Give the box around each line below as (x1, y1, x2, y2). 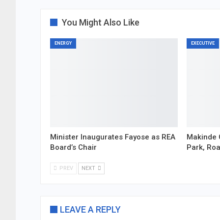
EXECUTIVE (191, 40, 215, 46)
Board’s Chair (50, 143, 97, 152)
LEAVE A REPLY (60, 204, 121, 215)
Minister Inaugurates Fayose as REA (50, 133, 175, 142)
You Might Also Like (62, 17, 139, 27)
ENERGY (55, 40, 72, 46)
